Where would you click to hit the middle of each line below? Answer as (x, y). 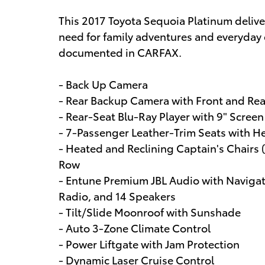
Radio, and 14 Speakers (117, 196)
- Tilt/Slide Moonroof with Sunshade (150, 212)
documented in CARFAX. (120, 52)
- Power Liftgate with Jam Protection (149, 244)
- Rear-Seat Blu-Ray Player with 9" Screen (161, 116)
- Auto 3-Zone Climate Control (135, 228)
